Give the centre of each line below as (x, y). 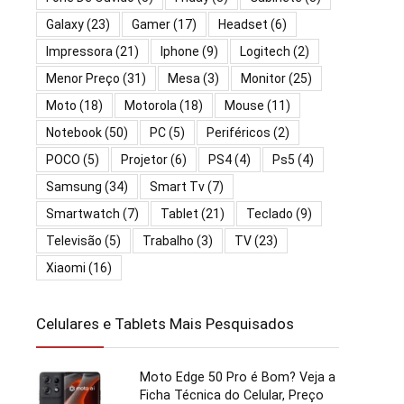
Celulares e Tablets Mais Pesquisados (165, 323)
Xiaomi (66, 267)
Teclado (270, 213)
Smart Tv (177, 186)
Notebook (74, 132)
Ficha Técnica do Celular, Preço (232, 395)
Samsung (74, 186)
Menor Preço (83, 78)
